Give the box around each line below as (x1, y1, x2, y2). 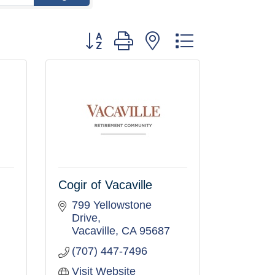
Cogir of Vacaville (58, 178, 152, 192)
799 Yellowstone (72, 199, 152, 211)
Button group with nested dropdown (79, 29, 252, 41)
